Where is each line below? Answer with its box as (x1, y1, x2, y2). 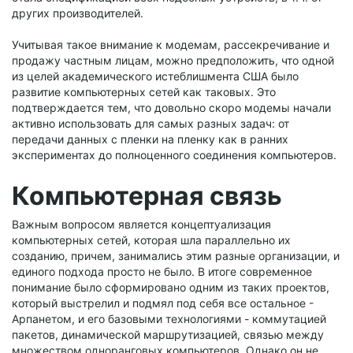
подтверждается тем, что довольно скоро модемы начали (12, 100, 331, 114)
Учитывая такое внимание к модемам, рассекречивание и (12, 37, 329, 51)
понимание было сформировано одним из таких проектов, (12, 280, 329, 294)
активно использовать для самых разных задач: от (12, 116, 289, 130)
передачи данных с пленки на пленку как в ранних (12, 132, 288, 146)
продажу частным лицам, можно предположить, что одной (12, 53, 334, 67)
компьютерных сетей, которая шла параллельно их (12, 232, 291, 247)
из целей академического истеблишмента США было (12, 69, 299, 83)
